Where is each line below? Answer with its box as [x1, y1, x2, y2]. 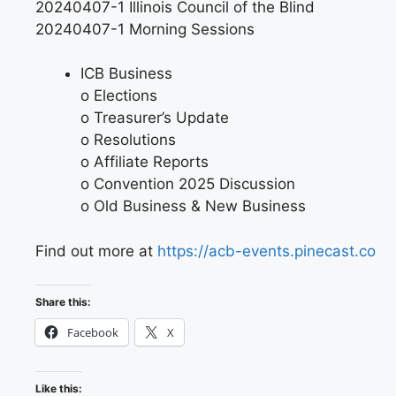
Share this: [35, 295, 91, 309]
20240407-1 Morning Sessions [35, 19, 255, 38]
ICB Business [80, 65, 172, 83]
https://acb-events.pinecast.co [157, 241, 376, 260]
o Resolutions [80, 131, 176, 149]
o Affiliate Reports [80, 153, 209, 171]
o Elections [80, 87, 157, 105]
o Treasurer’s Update [80, 109, 229, 127]
